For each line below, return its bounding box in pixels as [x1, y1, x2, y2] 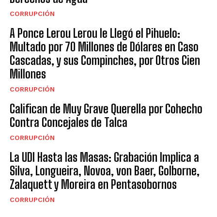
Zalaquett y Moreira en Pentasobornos [10, 177, 177, 192]
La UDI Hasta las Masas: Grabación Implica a [10, 150, 199, 165]
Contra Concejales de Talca [10, 115, 127, 130]
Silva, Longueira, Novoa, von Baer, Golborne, [10, 164, 200, 178]
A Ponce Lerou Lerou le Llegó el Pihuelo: [10, 26, 180, 41]
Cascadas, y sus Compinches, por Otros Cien [10, 53, 200, 68]
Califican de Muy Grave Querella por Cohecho [10, 102, 202, 116]
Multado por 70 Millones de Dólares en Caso [10, 40, 199, 54]
